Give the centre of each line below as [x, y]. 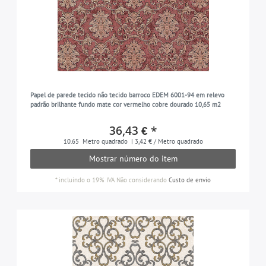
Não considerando [142, 180]
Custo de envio [190, 180]
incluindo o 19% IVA [87, 180]
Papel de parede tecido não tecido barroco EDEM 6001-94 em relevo [127, 95]
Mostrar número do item [133, 159]
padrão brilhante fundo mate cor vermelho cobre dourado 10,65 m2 [125, 105]
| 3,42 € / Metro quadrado [166, 142]
